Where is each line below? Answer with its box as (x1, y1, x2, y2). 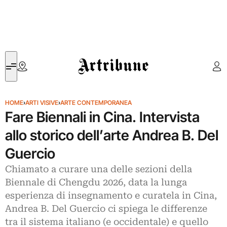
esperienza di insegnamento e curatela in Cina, (5, 190, 217, 201)
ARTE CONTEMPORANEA (60, 99, 132, 106)
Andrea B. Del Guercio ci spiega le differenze (5, 203, 207, 214)
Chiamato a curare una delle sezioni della (5, 164, 192, 175)
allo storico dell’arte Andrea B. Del (5, 127, 218, 144)
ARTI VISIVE (25, 99, 58, 106)
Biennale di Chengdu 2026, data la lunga (5, 177, 187, 188)
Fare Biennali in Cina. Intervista (5, 108, 200, 126)
